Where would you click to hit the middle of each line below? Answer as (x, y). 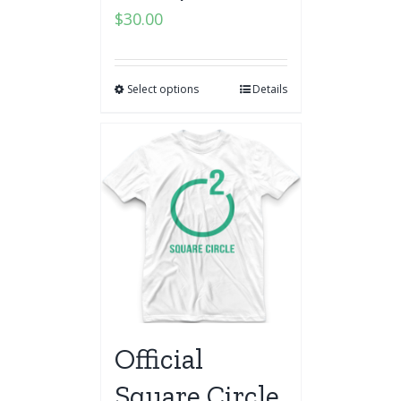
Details (269, 89)
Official (158, 359)
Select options (162, 89)
